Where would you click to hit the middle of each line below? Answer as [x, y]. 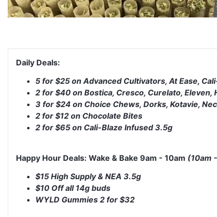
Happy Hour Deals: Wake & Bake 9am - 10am [101, 158]
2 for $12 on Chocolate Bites [89, 116]
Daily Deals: [38, 62]
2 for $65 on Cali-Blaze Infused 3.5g [104, 128]
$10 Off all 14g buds [73, 188]
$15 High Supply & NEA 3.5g [88, 176]
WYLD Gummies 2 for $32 [85, 199]
